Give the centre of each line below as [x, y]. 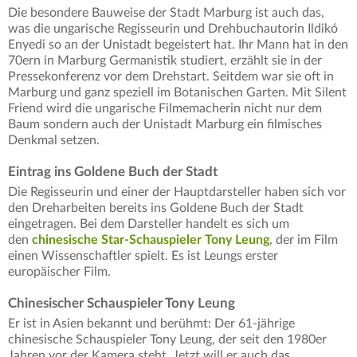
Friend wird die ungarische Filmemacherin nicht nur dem [165, 109]
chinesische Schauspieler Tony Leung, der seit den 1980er [167, 340]
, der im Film [304, 240]
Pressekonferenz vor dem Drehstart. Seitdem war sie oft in [171, 77]
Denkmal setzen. [55, 141]
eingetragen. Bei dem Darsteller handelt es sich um [149, 224]
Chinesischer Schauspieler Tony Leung [122, 304]
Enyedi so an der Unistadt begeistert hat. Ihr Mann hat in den [178, 45]
